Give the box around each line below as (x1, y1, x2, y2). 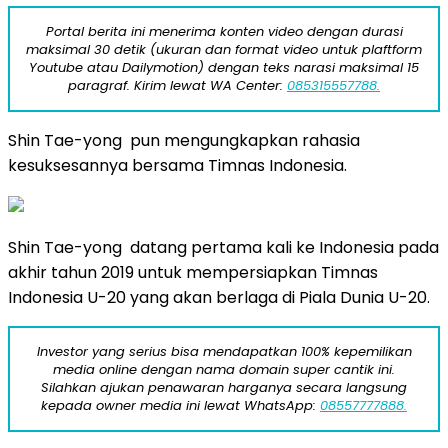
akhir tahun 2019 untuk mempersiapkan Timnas (8, 260, 378, 284)
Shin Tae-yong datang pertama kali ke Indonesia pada (8, 235, 439, 259)
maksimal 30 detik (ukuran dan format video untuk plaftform (26, 39, 422, 59)
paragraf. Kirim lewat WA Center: (68, 75, 287, 95)
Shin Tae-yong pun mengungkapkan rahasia (8, 128, 360, 152)
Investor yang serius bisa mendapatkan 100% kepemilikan (36, 341, 412, 361)
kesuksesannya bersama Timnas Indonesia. (8, 153, 347, 177)
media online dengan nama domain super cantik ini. (53, 359, 395, 379)
